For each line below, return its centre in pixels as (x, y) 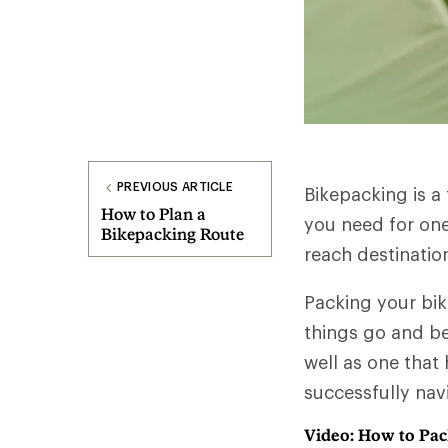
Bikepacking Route (172, 233)
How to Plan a (153, 213)
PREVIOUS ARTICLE (175, 186)
